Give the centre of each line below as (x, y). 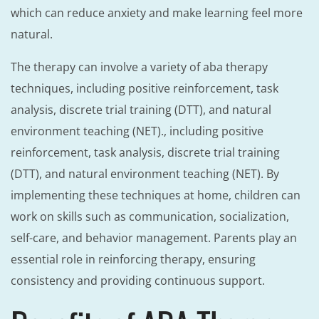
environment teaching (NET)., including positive (137, 131)
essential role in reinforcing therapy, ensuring (133, 260)
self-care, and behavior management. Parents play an (154, 238)
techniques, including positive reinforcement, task (145, 89)
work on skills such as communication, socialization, (150, 217)
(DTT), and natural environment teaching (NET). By (145, 174)
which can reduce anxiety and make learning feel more (157, 13)
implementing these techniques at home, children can (156, 195)
